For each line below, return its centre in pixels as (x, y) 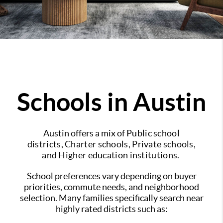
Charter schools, (99, 144)
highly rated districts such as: (111, 209)
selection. (39, 198)
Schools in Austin (111, 102)
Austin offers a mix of (85, 133)
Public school (153, 133)
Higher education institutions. (120, 155)
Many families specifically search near (131, 198)
